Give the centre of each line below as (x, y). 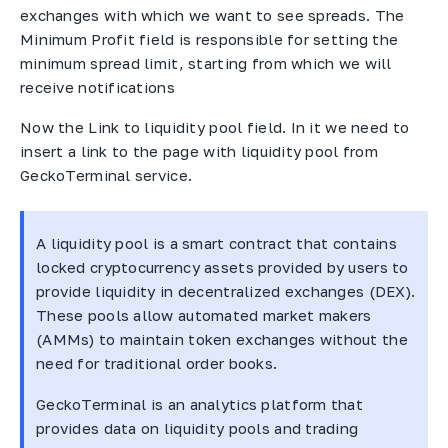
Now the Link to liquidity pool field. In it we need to (215, 127)
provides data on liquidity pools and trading (197, 427)
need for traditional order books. (157, 363)
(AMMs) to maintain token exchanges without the (222, 339)
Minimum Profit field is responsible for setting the (209, 38)
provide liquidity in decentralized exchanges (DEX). (226, 291)
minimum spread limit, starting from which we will (206, 62)
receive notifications (97, 86)
